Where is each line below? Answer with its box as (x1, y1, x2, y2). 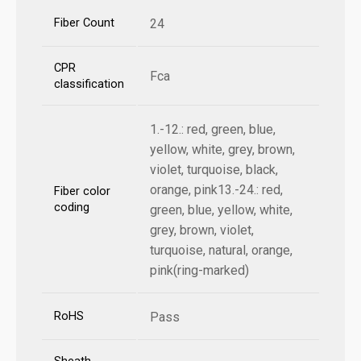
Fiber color (54, 185, 110, 199)
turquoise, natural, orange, (150, 243, 293, 259)
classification (54, 77, 124, 92)
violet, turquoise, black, (150, 162, 278, 178)
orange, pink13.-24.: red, (150, 182, 283, 198)
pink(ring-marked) (150, 263, 249, 279)
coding (54, 201, 89, 215)
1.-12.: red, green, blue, (150, 122, 276, 138)
